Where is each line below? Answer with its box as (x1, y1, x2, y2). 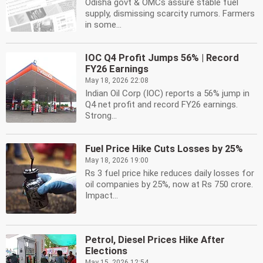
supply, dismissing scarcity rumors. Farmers (85, 8, 255, 19)
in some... (85, 19, 122, 30)
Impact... (85, 190, 118, 201)
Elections (85, 245, 127, 257)
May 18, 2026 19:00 (85, 156, 149, 164)
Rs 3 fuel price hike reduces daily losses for (85, 168, 254, 178)
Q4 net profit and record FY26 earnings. (85, 99, 238, 110)
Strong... (85, 110, 117, 121)
